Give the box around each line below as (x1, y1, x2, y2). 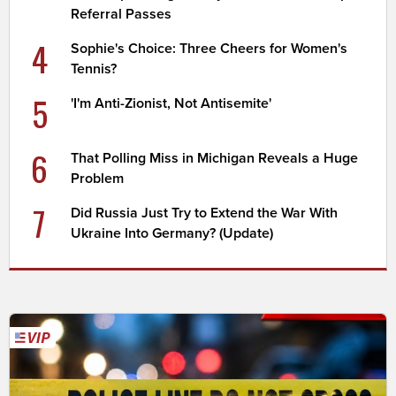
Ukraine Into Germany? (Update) (71, 224, 274, 242)
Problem (71, 169, 125, 187)
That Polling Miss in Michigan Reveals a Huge (71, 148, 359, 167)
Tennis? (71, 59, 118, 78)
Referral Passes (71, 4, 172, 23)
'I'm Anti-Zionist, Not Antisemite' (71, 94, 272, 112)
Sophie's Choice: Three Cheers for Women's (71, 39, 348, 57)
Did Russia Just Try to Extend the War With (71, 203, 339, 222)
